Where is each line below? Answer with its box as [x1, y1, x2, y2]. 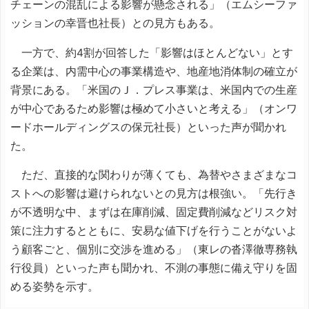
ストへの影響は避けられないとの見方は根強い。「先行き [10, 187, 297, 200]
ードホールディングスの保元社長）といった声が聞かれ [10, 120, 286, 134]
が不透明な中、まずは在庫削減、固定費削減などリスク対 [10, 206, 297, 219]
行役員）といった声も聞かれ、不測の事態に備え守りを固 [10, 261, 297, 275]
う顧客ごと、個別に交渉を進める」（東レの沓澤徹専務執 [10, 243, 297, 256]
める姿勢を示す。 [10, 280, 99, 293]
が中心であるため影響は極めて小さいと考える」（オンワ [10, 101, 297, 115]
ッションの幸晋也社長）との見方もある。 [10, 17, 220, 30]
